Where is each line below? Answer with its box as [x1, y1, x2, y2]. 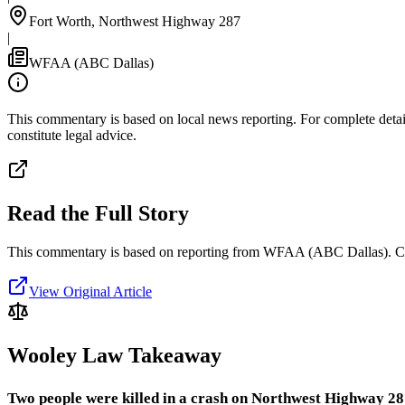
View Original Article [29, 283, 152, 299]
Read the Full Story [7, 201, 189, 225]
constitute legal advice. [7, 127, 137, 143]
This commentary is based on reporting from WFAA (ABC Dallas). [7, 243, 391, 259]
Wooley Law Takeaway [7, 343, 221, 367]
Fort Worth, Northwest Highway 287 [29, 13, 240, 29]
